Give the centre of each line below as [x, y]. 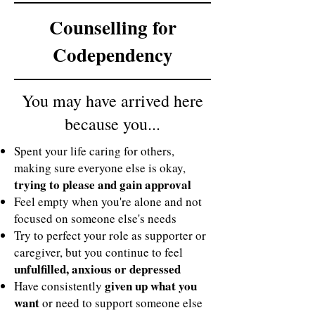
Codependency [112, 54]
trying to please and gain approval [103, 185]
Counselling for [112, 27]
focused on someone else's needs [95, 218]
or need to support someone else [123, 303]
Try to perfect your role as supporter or [110, 235]
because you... [112, 124]
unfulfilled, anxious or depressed [97, 269]
